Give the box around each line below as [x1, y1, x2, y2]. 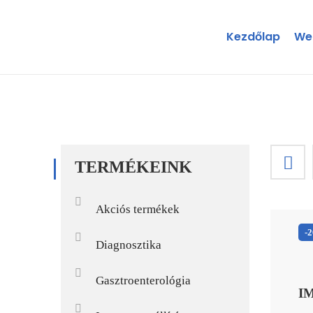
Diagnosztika [96, 238, 161, 252]
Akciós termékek [96, 203, 180, 216]
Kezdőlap [226, 29, 281, 45]
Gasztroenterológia [96, 274, 191, 287]
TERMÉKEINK [75, 158, 192, 176]
